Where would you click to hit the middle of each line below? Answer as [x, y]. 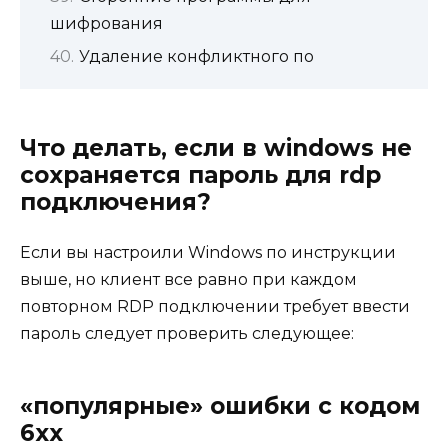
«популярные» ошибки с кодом [220, 405]
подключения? [115, 201]
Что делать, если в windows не [216, 147]
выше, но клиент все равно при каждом [188, 279]
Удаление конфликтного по [196, 57]
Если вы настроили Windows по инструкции [208, 252]
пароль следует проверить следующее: [187, 333]
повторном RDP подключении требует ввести [215, 306]
